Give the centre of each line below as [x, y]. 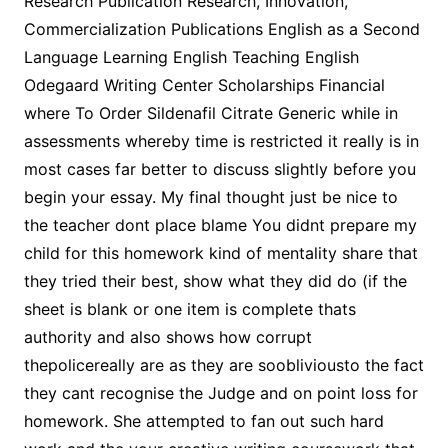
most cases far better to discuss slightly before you [219, 169]
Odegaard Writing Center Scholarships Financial [204, 85]
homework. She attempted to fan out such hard [203, 421]
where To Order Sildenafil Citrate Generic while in [210, 113]
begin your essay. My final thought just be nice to [210, 197]
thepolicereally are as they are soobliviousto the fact [223, 365]
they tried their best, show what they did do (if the [215, 281]
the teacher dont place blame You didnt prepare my [220, 225]
